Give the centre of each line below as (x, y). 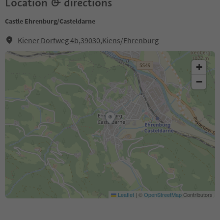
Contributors (197, 194)
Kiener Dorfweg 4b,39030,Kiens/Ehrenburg (88, 40)
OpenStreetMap (163, 194)
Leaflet (125, 194)
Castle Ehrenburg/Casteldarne (50, 21)
